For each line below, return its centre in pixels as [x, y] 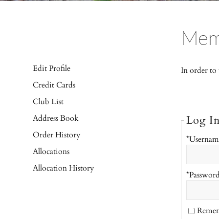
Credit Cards [54, 85]
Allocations [51, 151]
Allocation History [64, 168]
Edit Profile [52, 68]
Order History [57, 135]
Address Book [56, 118]
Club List [48, 101]
